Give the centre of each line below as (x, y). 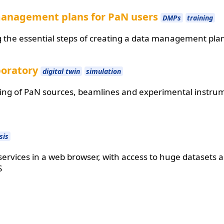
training (200, 18)
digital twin (61, 71)
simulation (104, 71)
